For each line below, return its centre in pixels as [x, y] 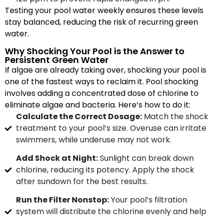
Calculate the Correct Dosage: [79, 116]
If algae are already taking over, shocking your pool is [106, 70]
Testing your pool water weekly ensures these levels [104, 10]
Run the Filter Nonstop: [62, 200]
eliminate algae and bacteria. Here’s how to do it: [98, 105]
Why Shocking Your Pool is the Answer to [95, 51]
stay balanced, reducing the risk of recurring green [101, 22]
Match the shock [175, 116]
